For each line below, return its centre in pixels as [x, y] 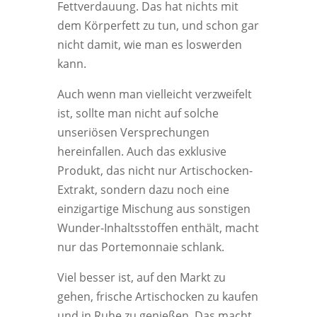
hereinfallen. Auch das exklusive [142, 151]
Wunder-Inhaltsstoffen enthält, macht [158, 228]
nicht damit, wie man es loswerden [149, 45]
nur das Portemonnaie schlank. [140, 247]
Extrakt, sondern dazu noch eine [143, 190]
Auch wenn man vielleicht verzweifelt [154, 94]
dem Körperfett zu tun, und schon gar [158, 25]
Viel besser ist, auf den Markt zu [141, 277]
